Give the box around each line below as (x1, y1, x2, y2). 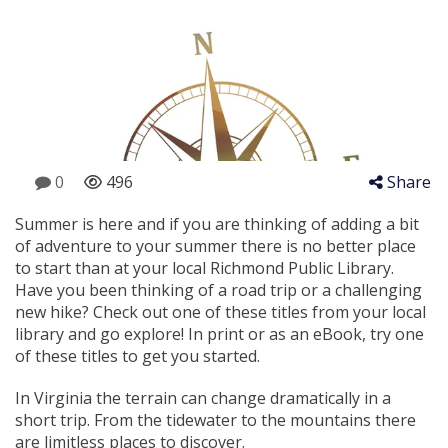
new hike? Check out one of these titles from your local (15, 301, 426, 323)
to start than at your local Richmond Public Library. (15, 257, 394, 279)
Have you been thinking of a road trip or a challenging (15, 279, 422, 301)
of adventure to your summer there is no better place (15, 235, 416, 257)
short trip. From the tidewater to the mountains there (15, 409, 416, 431)
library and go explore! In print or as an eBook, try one (15, 323, 424, 345)
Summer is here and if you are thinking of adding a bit (15, 213, 419, 235)
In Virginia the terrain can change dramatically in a (15, 387, 391, 409)
